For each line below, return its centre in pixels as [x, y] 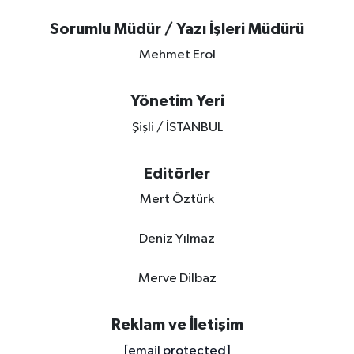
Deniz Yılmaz [177, 239]
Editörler [177, 173]
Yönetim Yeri [177, 101]
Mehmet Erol [177, 55]
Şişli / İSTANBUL [177, 127]
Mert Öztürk [177, 200]
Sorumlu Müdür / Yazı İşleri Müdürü [177, 29]
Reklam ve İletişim [177, 325]
